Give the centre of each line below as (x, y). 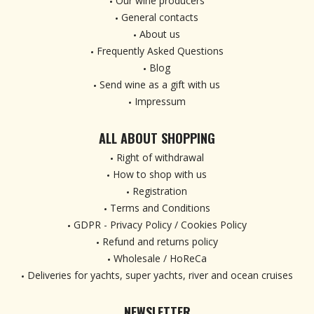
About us (160, 34)
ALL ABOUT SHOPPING (157, 138)
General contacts (160, 17)
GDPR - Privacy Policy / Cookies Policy (160, 225)
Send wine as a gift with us (160, 84)
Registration (160, 191)
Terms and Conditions (160, 208)
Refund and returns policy (160, 241)
